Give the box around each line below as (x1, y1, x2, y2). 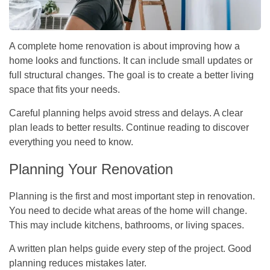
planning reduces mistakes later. (9, 257, 146, 268)
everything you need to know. (9, 136, 133, 147)
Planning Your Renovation (9, 160, 173, 177)
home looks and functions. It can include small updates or (9, 55, 253, 66)
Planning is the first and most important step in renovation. (9, 190, 255, 201)
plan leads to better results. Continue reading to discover (9, 122, 249, 133)
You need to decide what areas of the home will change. (9, 205, 247, 216)
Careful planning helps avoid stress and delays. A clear (9, 107, 243, 118)
